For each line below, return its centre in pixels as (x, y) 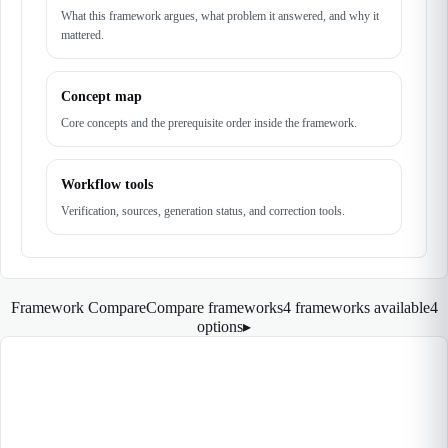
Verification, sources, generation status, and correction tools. (203, 211)
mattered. (82, 35)
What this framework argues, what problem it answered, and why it (220, 16)
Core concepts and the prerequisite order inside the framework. (209, 123)
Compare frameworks (214, 307)
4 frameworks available (356, 307)
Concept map (101, 96)
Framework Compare (78, 307)
